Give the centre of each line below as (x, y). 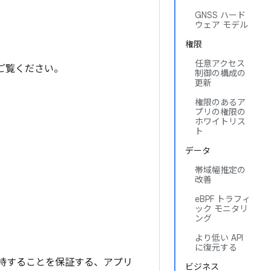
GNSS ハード (220, 15)
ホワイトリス (220, 122)
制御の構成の (220, 73)
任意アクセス (220, 64)
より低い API (219, 238)
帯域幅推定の (220, 170)
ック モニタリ (221, 209)
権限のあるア (220, 102)
